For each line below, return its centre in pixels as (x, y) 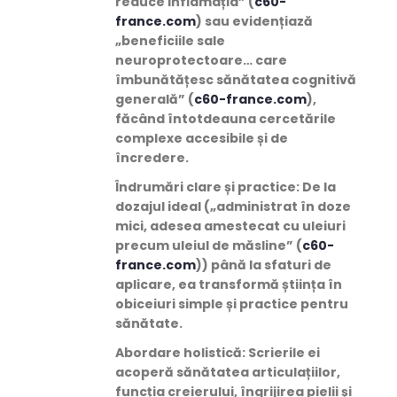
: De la (316, 187)
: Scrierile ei (281, 353)
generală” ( (155, 99)
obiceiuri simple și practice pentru (232, 304)
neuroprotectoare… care (201, 60)
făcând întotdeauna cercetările (226, 118)
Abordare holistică (179, 353)
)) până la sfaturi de (264, 265)
